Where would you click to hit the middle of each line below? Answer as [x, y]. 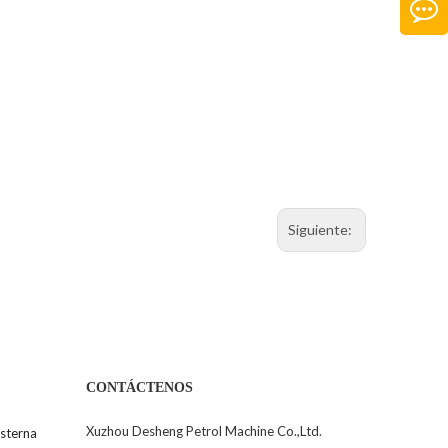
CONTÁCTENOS [139, 388]
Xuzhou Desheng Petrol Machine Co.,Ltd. [204, 431]
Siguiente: [321, 229]
